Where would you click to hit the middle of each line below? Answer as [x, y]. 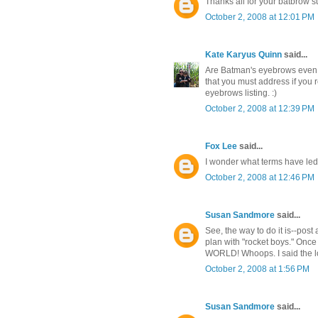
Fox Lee [221, 147]
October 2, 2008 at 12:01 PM [260, 17]
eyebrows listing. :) [241, 93]
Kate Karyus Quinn [243, 55]
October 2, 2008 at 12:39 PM [260, 109]
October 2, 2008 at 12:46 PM [260, 178]
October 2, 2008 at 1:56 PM [257, 269]
